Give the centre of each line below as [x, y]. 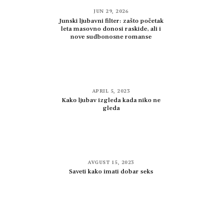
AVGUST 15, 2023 [111, 162]
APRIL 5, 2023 [111, 91]
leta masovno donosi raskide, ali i [111, 29]
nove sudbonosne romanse [111, 37]
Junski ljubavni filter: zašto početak [111, 21]
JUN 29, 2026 [111, 11]
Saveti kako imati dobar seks [111, 172]
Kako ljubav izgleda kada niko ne [111, 100]
